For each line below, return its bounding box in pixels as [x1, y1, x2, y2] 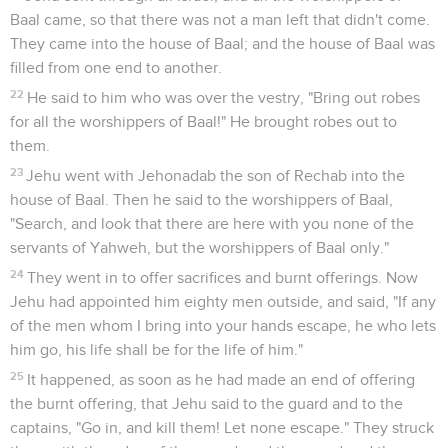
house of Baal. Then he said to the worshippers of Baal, [10, 191, 393, 208]
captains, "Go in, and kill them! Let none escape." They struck [10, 419, 434, 436]
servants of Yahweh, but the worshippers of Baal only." [10, 239, 389, 256]
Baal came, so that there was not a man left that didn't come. [10, 11, 430, 28]
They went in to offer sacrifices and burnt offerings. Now [27, 269, 419, 286]
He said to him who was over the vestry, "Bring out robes [27, 89, 421, 106]
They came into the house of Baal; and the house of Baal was [10, 35, 435, 52]
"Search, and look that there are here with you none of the [10, 215, 414, 232]
